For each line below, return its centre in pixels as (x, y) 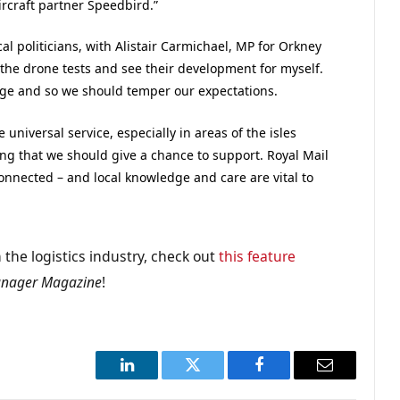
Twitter (215, 378)
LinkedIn (155, 378)
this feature (258, 256)
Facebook (289, 378)
